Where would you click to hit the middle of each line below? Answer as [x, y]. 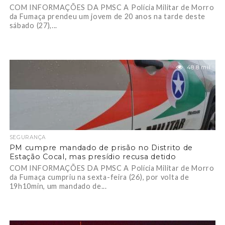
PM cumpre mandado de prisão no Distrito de [101, 148]
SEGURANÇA [27, 137]
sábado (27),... [33, 25]
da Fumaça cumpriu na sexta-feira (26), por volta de [99, 177]
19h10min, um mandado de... [58, 186]
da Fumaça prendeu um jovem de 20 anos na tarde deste [107, 16]
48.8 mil [199, 67]
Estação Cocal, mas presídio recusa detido [93, 157]
